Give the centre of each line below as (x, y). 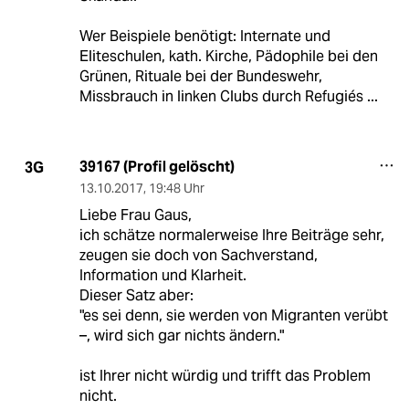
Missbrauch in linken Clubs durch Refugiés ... (228, 97)
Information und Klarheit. (163, 276)
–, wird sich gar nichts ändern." (181, 336)
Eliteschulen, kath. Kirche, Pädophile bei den (228, 57)
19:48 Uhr (176, 189)
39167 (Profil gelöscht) (157, 167)
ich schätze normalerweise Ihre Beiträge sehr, (231, 236)
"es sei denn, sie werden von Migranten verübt (233, 316)
